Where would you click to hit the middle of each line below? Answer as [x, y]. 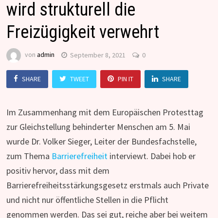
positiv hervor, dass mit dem [58, 171]
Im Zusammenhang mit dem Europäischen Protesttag [105, 112]
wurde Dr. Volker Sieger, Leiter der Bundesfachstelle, [101, 142]
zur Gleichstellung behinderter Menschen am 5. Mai [98, 127]
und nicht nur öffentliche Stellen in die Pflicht [87, 200]
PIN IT [125, 79]
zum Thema [29, 156]
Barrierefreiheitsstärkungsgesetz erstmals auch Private [107, 185]
